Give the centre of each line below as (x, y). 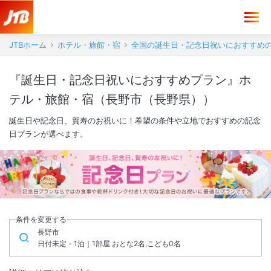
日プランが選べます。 (48, 134)
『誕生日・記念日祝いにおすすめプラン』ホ (130, 80)
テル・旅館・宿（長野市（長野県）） (112, 99)
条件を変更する (41, 219)
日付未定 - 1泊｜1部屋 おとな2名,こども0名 (109, 243)
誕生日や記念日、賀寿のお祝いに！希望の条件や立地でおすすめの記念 (135, 120)
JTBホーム (28, 45)
